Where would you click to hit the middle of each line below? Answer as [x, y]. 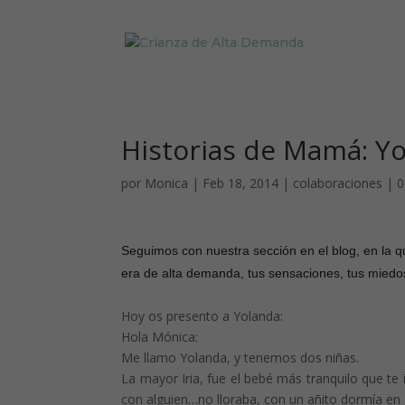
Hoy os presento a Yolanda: [202, 316]
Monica [167, 183]
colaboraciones [338, 183]
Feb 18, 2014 [241, 183]
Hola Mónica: [160, 337]
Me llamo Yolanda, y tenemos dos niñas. [240, 358]
